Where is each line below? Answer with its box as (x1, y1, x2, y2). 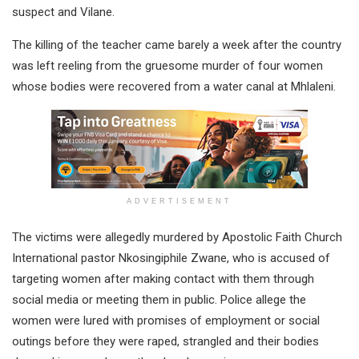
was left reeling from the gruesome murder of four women (12, 58, 323, 73)
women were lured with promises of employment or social (12, 313, 320, 328)
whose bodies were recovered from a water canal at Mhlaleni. (12, 79, 336, 94)
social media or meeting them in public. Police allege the (12, 292, 306, 307)
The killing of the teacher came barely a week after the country (12, 37, 341, 52)
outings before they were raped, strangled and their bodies (12, 333, 319, 349)
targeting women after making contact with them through (12, 271, 314, 286)
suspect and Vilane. (12, 4, 115, 19)
